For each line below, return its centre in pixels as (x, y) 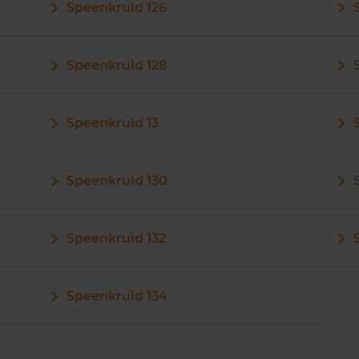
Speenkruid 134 (117, 296)
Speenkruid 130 (117, 181)
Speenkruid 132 (116, 238)
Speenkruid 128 (116, 65)
